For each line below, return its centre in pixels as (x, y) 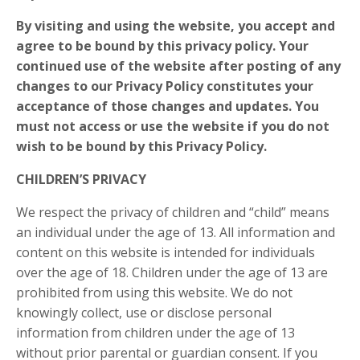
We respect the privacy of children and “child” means (173, 212)
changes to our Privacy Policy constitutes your (165, 86)
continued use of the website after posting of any (178, 66)
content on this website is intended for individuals (166, 252)
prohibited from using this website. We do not (154, 292)
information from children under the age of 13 (155, 333)
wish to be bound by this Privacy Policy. (141, 146)
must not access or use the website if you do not (173, 126)
